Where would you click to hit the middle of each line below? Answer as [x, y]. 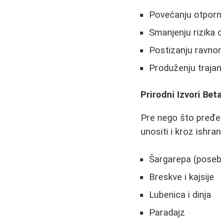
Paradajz [167, 213]
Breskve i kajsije [182, 177]
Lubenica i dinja [180, 195]
